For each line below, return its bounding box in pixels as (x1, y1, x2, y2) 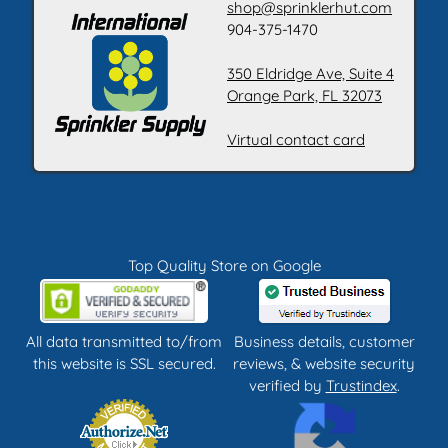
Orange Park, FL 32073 (227, 86, 383, 106)
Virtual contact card (227, 130, 366, 150)
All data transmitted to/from (26, 332, 222, 352)
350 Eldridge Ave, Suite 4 (227, 64, 395, 84)
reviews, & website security (233, 354, 415, 374)
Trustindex (325, 376, 397, 396)
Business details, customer (233, 332, 415, 352)
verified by (248, 376, 326, 396)
